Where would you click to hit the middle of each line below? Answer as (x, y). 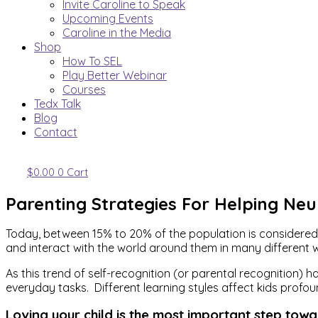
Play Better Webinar (115, 75)
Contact (56, 132)
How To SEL (92, 61)
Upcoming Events (108, 18)
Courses (84, 89)
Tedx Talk (57, 104)
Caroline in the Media (117, 33)
